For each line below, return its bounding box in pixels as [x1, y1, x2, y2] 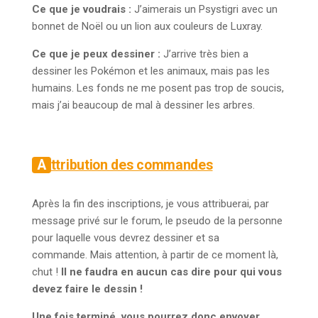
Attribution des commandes [50, 157, 213, 174]
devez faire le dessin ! [32, 283, 143, 296]
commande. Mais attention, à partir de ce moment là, [32, 248, 278, 262]
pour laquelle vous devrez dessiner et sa [32, 231, 219, 245]
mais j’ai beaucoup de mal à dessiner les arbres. [32, 99, 255, 112]
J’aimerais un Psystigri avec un [134, 3, 278, 16]
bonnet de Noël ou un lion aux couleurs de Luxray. [32, 20, 263, 33]
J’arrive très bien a [163, 48, 248, 61]
